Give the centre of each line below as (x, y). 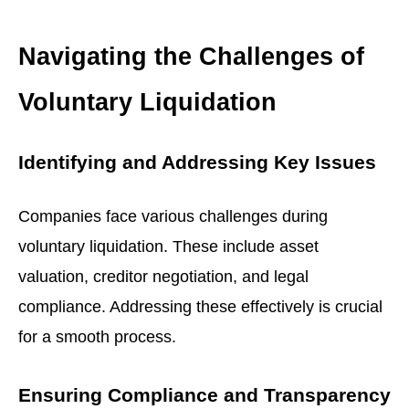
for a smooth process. (97, 336)
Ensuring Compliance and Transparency (204, 395)
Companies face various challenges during (173, 215)
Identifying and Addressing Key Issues (197, 163)
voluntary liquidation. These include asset (168, 246)
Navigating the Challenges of (191, 56)
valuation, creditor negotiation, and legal (163, 276)
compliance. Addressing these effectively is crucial (200, 306)
